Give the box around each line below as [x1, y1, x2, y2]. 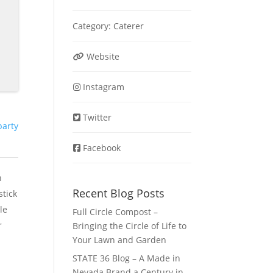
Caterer [113, 20, 144, 32]
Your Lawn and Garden [73, 234, 167, 246]
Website [86, 51, 119, 62]
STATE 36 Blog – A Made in [73, 252, 181, 264]
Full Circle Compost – [73, 206, 158, 218]
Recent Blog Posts [73, 186, 165, 200]
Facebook [82, 142, 121, 154]
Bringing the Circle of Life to [73, 220, 187, 232]
